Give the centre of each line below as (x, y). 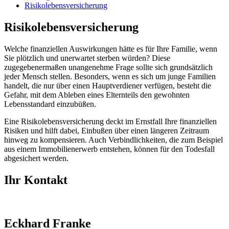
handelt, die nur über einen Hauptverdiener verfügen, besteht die (108, 85)
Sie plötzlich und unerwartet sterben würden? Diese (87, 58)
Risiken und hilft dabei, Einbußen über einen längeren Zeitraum (107, 130)
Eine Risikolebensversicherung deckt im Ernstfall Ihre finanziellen (110, 121)
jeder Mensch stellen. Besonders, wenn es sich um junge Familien (110, 76)
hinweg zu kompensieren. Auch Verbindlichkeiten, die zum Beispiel (113, 140)
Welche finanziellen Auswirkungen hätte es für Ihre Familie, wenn (111, 49)
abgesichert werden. (36, 158)
